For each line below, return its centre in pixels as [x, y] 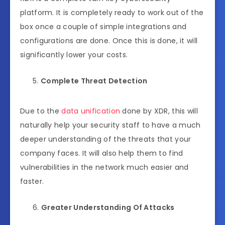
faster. [33, 181]
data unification [91, 111]
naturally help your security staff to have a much [110, 125]
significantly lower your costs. [75, 54]
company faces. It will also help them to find [102, 153]
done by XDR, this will [159, 111]
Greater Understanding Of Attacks [108, 207]
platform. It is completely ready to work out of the [112, 12]
